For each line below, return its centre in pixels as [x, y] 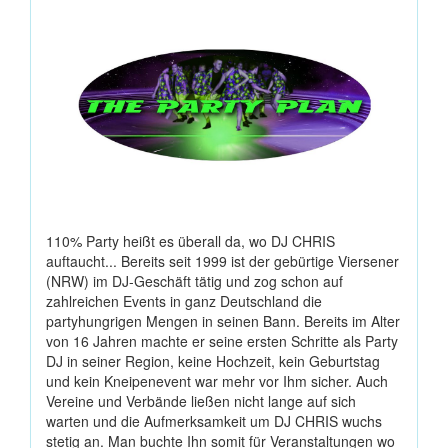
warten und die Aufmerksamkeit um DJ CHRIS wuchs [214, 420]
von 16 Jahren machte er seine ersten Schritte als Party [222, 340]
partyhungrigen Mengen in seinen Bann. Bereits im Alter [223, 320]
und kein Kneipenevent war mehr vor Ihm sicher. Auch [217, 380]
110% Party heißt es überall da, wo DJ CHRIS [190, 240]
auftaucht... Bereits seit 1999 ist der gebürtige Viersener [222, 260]
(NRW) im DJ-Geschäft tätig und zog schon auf [194, 280]
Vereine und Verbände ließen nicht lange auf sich [201, 400]
